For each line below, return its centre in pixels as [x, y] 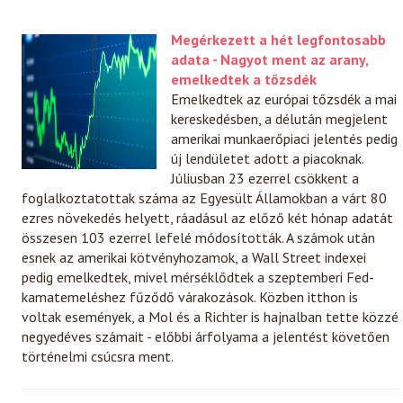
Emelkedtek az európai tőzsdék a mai [284, 99]
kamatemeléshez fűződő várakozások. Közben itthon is [190, 296]
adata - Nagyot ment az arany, [270, 59]
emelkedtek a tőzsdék [244, 79]
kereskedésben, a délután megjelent [280, 118]
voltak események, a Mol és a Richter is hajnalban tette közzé [210, 316]
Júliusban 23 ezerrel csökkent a [265, 178]
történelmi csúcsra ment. [98, 356]
